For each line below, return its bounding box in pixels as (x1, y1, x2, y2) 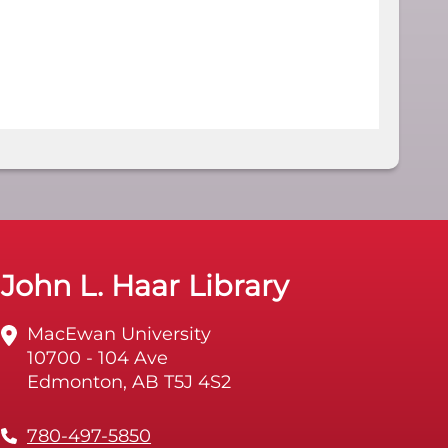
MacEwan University (27, 323, 212, 345)
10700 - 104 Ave (27, 347, 169, 369)
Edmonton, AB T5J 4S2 (27, 371, 232, 393)
